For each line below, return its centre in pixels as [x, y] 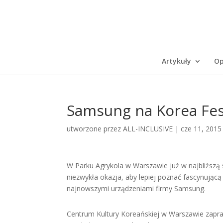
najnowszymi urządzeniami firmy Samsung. [136, 188]
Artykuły [176, 61]
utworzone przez [95, 129]
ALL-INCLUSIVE [148, 129]
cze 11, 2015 [201, 129]
